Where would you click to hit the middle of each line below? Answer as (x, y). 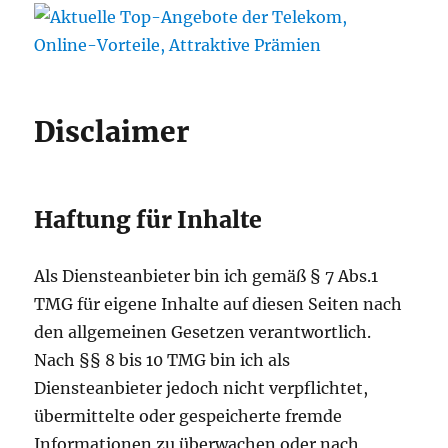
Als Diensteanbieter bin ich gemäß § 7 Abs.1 (206, 276)
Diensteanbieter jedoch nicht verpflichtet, (201, 388)
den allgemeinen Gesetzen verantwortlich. (203, 332)
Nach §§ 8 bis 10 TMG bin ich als (162, 360)
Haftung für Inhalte (148, 220)
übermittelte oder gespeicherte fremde (188, 416)
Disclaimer (112, 132)
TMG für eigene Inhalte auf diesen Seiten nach (218, 304)
